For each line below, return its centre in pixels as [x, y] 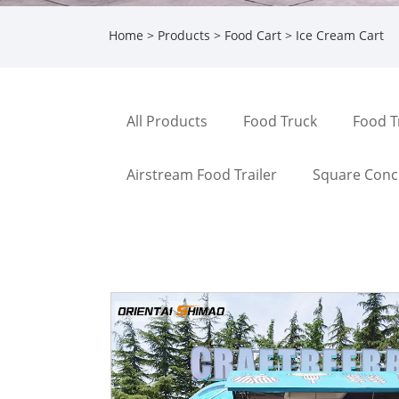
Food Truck [280, 121]
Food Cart [253, 36]
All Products [167, 121]
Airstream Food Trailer [202, 174]
